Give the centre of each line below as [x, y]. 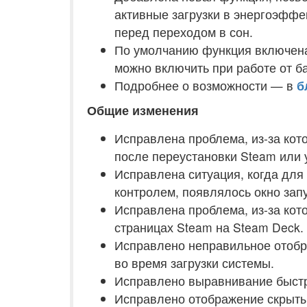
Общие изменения [143, 110]
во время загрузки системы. [194, 263]
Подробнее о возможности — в [206, 85]
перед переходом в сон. [184, 32]
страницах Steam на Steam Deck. [209, 227]
